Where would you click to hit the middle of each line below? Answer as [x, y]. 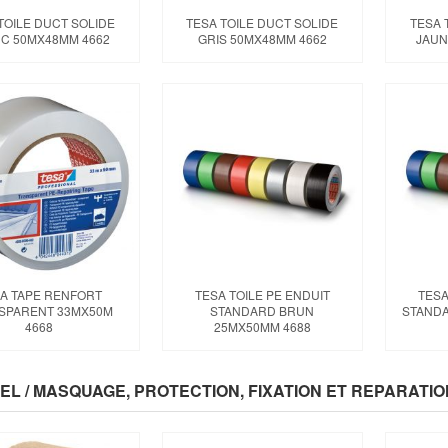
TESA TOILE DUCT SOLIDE [262, 22]
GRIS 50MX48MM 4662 [262, 38]
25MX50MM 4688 [262, 327]
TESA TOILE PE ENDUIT [262, 295]
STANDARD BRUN [262, 311]
